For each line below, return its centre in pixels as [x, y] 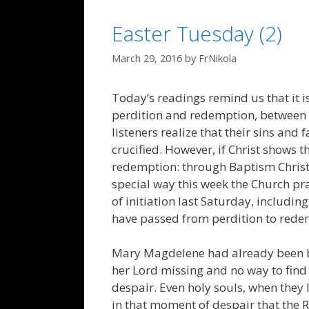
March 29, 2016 [147, 58]
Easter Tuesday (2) [197, 33]
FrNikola [218, 58]
